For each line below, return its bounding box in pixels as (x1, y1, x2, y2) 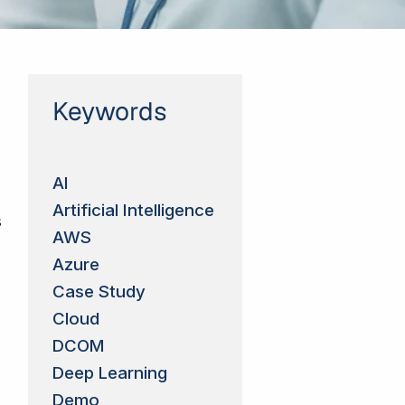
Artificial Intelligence (52, 199, 214, 221)
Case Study (52, 280, 146, 302)
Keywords (52, 94, 167, 127)
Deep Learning (52, 362, 167, 383)
